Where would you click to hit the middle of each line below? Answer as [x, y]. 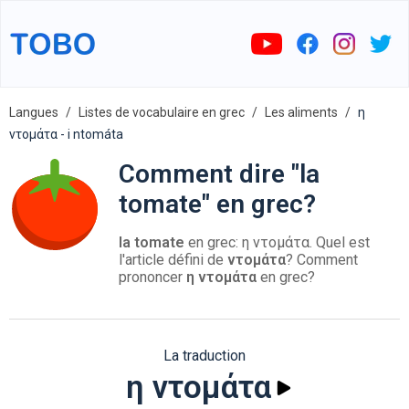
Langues [34, 112]
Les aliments [301, 112]
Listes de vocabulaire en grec [162, 112]
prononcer [152, 277]
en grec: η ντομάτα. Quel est [277, 242]
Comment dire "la [219, 174]
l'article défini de [173, 260]
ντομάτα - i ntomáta [66, 134]
